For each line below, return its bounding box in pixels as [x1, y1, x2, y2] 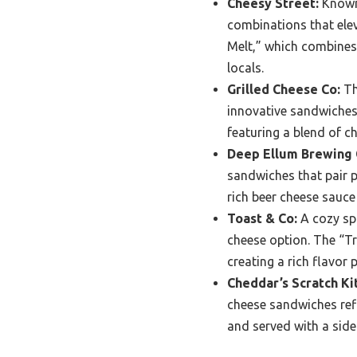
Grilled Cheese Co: [227, 82, 340, 97]
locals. [227, 61, 264, 76]
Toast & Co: [227, 211, 297, 226]
